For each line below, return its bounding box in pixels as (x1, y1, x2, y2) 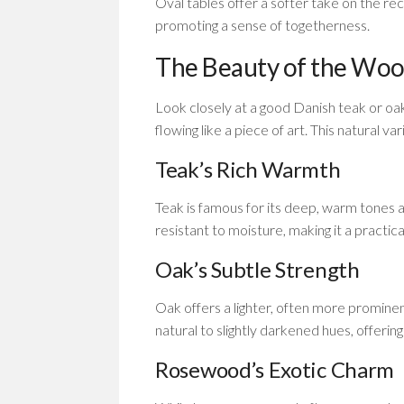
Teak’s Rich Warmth (155, 156, 341, 182)
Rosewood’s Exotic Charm (155, 356, 395, 382)
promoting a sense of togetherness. (155, 16, 370, 33)
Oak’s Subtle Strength (155, 256, 360, 282)
